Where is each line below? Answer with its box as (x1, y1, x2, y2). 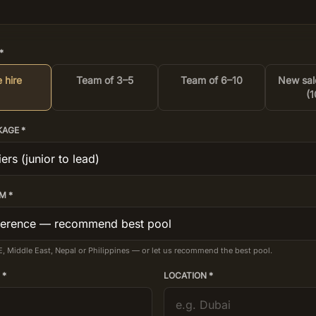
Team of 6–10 (180, 74, 243, 86)
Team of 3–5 (75, 74, 133, 86)
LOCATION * (164, 270, 213, 281)
